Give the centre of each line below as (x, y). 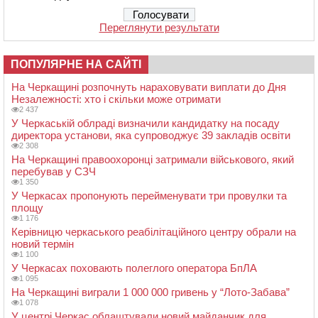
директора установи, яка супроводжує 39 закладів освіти (151, 135)
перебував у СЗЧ (54, 171)
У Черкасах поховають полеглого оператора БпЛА (134, 268)
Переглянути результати (159, 27)
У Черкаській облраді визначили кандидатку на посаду (146, 123)
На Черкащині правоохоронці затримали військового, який (153, 159)
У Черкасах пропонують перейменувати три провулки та (149, 195)
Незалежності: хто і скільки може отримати (116, 99)
